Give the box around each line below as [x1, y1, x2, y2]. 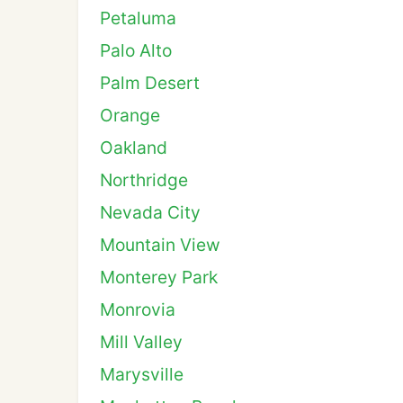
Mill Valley [100, 331, 183, 353]
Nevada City [100, 201, 201, 223]
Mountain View [100, 234, 220, 255]
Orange [100, 104, 160, 126]
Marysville [100, 363, 184, 385]
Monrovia [100, 299, 175, 320]
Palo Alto [100, 40, 172, 61]
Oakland [100, 137, 167, 158]
